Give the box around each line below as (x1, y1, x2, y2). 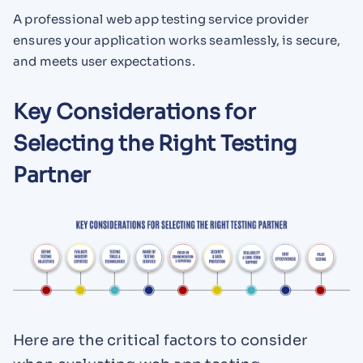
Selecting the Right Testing (13, 130, 297, 158)
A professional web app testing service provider (13, 11, 309, 28)
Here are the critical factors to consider (13, 331, 307, 349)
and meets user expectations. (13, 53, 195, 70)
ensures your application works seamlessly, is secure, (13, 32, 341, 49)
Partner (13, 162, 92, 190)
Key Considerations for (13, 99, 256, 126)
